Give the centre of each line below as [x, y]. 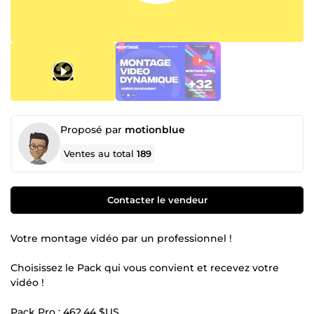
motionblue [155, 129]
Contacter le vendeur [157, 199]
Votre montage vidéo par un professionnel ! [121, 238]
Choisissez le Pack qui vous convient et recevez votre [145, 267]
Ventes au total [101, 153]
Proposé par [93, 129]
